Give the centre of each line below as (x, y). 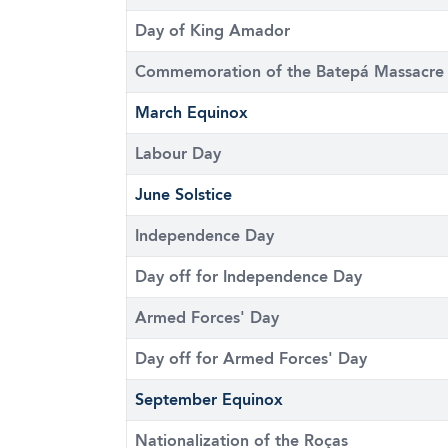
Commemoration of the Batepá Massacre (289, 71)
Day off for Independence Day (248, 276)
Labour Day (178, 153)
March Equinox (191, 112)
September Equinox (209, 399)
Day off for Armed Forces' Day (251, 358)
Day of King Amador (212, 30)
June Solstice (183, 194)
